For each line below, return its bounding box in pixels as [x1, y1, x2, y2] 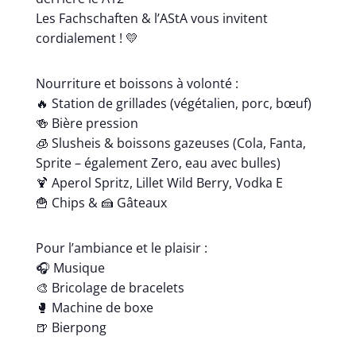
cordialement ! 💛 [35, 29, 138, 47]
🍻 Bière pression [35, 114, 138, 132]
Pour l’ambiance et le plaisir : [35, 239, 207, 257]
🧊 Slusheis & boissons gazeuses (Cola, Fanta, [35, 134, 306, 152]
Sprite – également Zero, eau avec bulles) [35, 154, 281, 172]
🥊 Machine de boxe [35, 299, 153, 316]
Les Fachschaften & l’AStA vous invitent [35, 10, 268, 27]
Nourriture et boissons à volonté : [35, 75, 238, 92]
